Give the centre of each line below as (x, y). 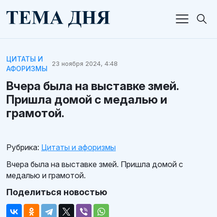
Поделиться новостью (57, 192)
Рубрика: (23, 147)
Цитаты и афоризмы (78, 147)
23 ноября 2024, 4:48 (85, 64)
